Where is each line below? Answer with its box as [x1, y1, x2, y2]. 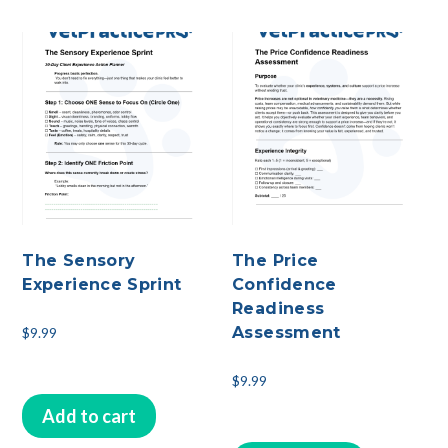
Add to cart [42, 405, 137, 428]
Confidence [232, 275, 337, 295]
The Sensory [22, 251, 136, 271]
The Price [232, 251, 319, 271]
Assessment [232, 323, 341, 343]
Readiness [232, 299, 325, 319]
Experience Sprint [22, 275, 182, 295]
